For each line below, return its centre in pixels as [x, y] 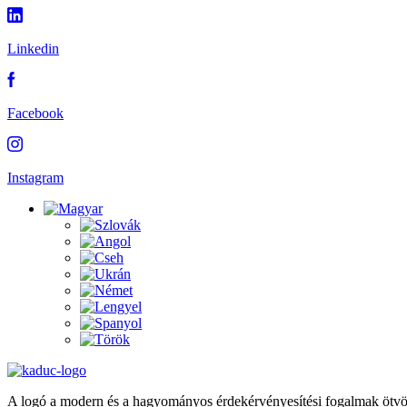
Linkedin [33, 49]
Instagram [35, 178]
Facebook [35, 113]
